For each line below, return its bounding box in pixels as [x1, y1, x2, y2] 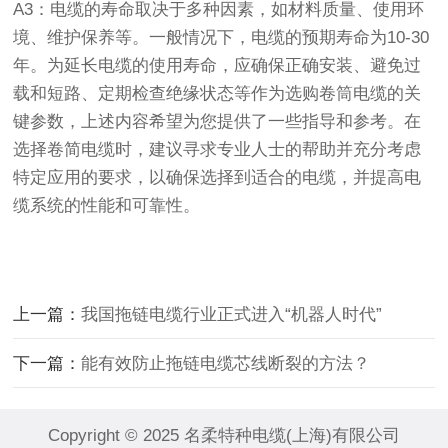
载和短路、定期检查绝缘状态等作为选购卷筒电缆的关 [13, 84, 422, 103]
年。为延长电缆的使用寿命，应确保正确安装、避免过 [13, 56, 422, 75]
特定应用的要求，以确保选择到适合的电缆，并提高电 [13, 168, 422, 187]
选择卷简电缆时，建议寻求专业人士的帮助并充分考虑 [13, 140, 422, 159]
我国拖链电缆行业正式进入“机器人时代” [81, 305, 383, 324]
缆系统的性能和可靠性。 [13, 196, 201, 215]
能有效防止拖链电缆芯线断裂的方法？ [81, 354, 371, 373]
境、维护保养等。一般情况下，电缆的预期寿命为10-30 [13, 28, 430, 47]
